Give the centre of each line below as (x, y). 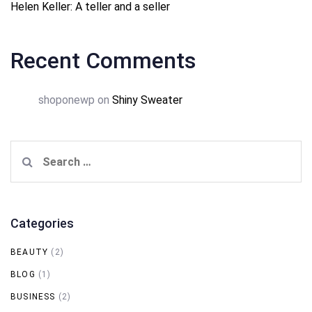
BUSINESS (33, 297)
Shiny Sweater (147, 100)
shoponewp (67, 100)
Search (29, 150)
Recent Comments (103, 61)
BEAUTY (30, 252)
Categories (42, 224)
